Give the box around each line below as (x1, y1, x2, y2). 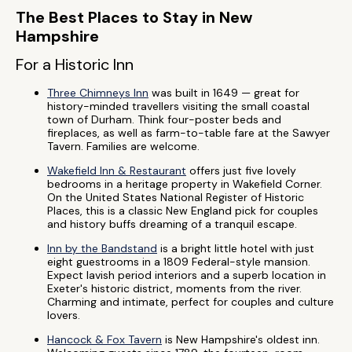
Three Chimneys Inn (47, 86, 148, 100)
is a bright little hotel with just (157, 241, 314, 255)
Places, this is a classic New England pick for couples (47, 203, 318, 218)
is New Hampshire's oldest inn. (162, 332, 320, 346)
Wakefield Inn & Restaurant (47, 163, 186, 178)
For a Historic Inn (16, 54, 134, 75)
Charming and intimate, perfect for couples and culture (47, 295, 334, 309)
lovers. (47, 308, 80, 322)
